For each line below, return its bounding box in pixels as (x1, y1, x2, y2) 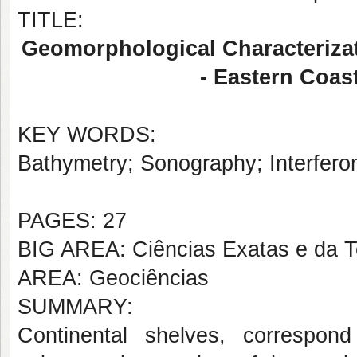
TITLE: (18, 8, 84, 32)
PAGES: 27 (18, 209, 127, 233)
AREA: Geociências (18, 266, 209, 290)
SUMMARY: (18, 295, 133, 319)
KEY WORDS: (18, 123, 156, 147)
